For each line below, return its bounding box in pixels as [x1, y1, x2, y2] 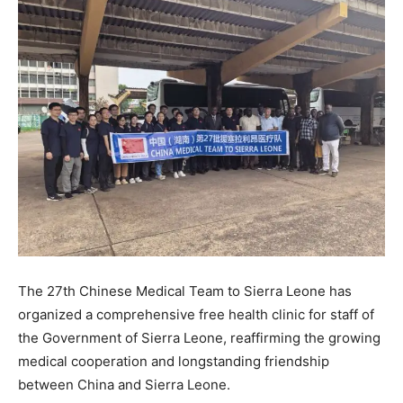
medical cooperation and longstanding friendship [18, 353, 329, 371]
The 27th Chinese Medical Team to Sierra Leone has [18, 282, 352, 300]
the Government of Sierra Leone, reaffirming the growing [18, 329, 381, 347]
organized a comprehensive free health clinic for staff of [18, 306, 374, 324]
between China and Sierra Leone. [18, 376, 230, 394]
